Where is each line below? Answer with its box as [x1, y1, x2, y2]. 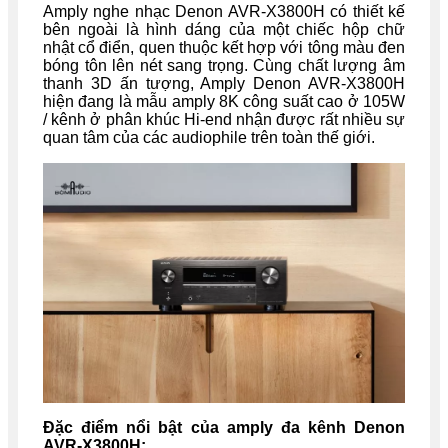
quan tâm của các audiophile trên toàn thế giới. [43, 128, 375, 146]
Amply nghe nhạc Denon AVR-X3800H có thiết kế [43, 2, 405, 20]
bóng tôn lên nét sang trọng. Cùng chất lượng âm [43, 56, 405, 74]
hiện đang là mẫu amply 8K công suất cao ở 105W [43, 92, 405, 110]
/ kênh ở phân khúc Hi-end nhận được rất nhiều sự [43, 110, 405, 128]
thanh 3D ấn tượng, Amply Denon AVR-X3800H [43, 74, 405, 92]
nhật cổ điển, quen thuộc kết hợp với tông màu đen [43, 38, 405, 56]
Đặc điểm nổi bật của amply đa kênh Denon [43, 419, 405, 437]
